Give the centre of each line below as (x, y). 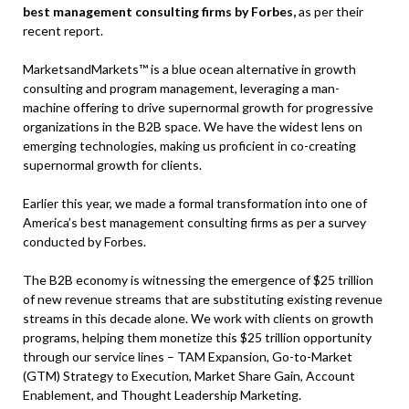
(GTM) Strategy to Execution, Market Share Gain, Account (189, 376)
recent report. (63, 31)
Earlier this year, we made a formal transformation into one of (195, 204)
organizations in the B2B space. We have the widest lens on (193, 127)
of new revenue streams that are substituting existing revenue (203, 299)
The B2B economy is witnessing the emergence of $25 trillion (198, 280)
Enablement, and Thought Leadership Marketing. (162, 395)
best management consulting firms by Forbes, (159, 12)
